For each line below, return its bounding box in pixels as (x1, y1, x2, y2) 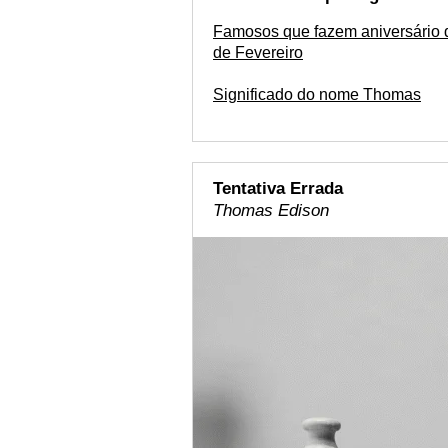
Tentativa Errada (213, 179, 343, 198)
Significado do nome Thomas (213, 86, 421, 103)
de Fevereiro (213, 44, 303, 61)
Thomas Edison (213, 201, 329, 220)
